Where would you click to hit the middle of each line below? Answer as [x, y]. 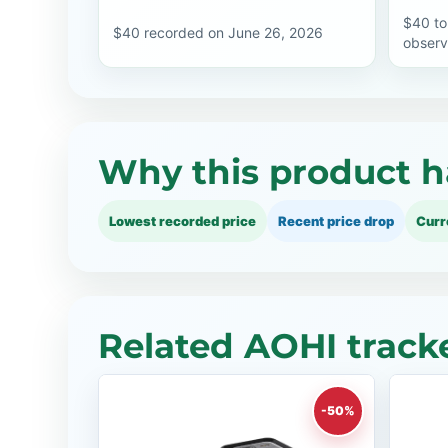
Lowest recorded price [182, 221]
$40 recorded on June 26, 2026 [218, 32]
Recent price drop [336, 221]
